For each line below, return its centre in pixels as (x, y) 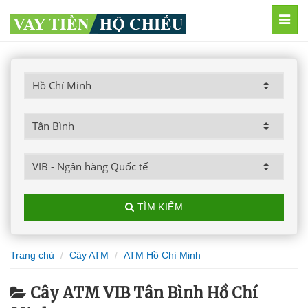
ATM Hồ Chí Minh (162, 255)
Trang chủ (32, 255)
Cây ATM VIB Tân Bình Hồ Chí (144, 293)
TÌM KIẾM (159, 207)
